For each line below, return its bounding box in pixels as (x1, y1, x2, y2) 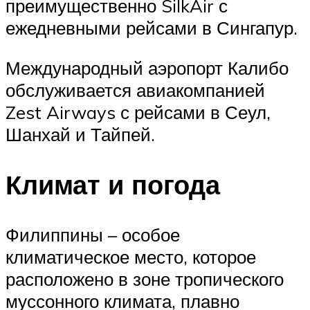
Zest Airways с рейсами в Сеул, (6, 101, 271, 124)
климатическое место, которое (6, 245, 256, 268)
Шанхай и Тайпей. (6, 123, 155, 146)
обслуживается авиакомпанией (6, 79, 265, 102)
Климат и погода (6, 167, 220, 201)
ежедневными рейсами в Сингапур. (6, 17, 298, 39)
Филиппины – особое (6, 223, 180, 246)
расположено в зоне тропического (6, 267, 284, 290)
